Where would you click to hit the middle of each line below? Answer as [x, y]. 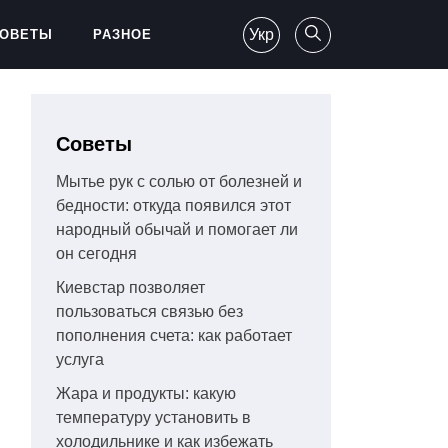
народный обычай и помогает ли [177, 229]
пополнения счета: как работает [174, 335]
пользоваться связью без [149, 311]
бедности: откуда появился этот [173, 205]
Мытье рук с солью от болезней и [179, 181]
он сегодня [96, 253]
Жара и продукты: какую [146, 393]
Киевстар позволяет [130, 287]
